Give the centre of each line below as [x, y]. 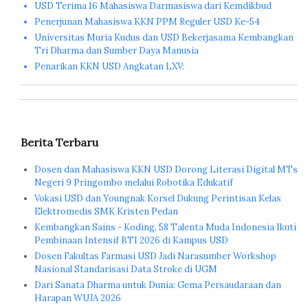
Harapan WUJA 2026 [78, 298]
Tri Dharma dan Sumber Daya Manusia [117, 50]
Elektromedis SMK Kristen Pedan [106, 211]
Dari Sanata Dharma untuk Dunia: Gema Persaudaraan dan [158, 285]
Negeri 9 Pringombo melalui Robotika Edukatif [134, 182]
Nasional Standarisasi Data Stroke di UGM [126, 269]
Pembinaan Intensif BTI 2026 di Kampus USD [131, 240]
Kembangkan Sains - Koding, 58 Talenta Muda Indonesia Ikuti [165, 227]
